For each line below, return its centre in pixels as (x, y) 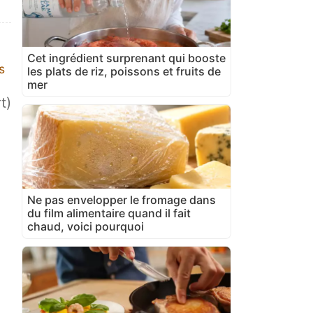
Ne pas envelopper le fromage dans (122, 199)
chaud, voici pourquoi (86, 226)
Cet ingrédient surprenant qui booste (126, 58)
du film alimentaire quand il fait (109, 213)
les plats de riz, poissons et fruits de (124, 71)
